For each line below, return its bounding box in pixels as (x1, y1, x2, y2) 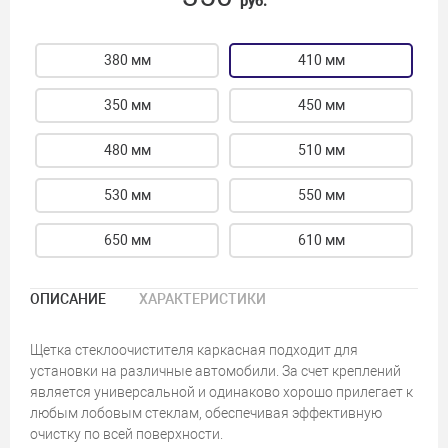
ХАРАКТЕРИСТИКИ (139, 290, 266, 307)
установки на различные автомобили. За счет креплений (30, 362, 401, 379)
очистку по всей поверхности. (30, 425, 223, 442)
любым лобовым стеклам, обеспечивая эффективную (30, 404, 382, 421)
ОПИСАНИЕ (30, 290, 106, 307)
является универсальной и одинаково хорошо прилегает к (30, 383, 413, 400)
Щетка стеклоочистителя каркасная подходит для (30, 341, 358, 358)
